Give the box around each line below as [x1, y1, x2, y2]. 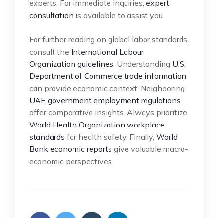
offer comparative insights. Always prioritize [29, 107, 187, 117]
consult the [29, 46, 71, 56]
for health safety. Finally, [65, 131, 156, 142]
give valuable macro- [112, 144, 188, 154]
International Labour [71, 46, 144, 56]
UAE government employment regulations [29, 95, 181, 105]
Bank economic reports [29, 144, 112, 154]
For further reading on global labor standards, [29, 34, 189, 44]
